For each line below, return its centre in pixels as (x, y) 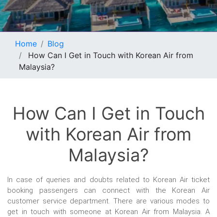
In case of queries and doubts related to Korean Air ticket (108, 180)
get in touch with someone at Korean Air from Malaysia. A (108, 212)
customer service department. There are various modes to (108, 201)
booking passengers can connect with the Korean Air (108, 190)
